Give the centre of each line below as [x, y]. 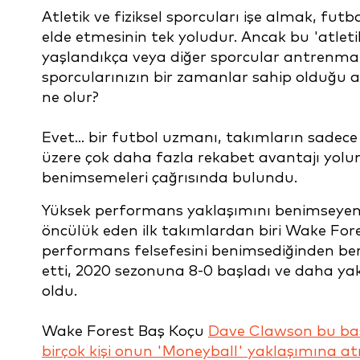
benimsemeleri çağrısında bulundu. [170, 178]
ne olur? [70, 98]
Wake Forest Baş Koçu [125, 331]
